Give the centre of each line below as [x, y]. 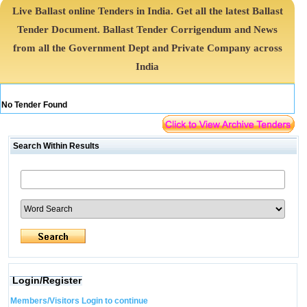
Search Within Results [55, 146]
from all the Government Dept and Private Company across [147, 48]
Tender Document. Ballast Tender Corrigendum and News [148, 29]
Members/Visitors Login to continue [79, 301]
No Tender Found [34, 105]
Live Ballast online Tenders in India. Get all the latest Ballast [147, 11]
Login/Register [47, 280]
